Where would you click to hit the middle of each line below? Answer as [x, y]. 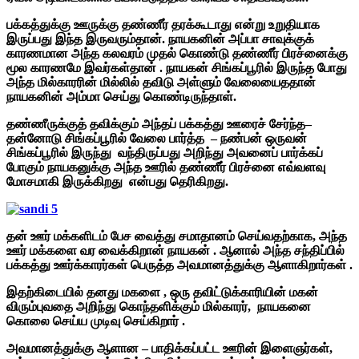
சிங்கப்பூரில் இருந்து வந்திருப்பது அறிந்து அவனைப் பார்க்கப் [165, 152]
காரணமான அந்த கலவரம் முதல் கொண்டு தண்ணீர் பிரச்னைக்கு [177, 53]
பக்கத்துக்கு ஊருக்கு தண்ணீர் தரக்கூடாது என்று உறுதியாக [163, 24]
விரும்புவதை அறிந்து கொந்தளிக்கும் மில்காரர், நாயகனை [159, 306]
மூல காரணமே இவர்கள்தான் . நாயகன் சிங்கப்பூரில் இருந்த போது [178, 67]
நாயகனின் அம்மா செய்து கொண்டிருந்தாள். [121, 96]
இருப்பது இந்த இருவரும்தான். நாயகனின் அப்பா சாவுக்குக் [160, 38]
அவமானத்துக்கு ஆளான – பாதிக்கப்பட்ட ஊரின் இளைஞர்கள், [169, 348]
